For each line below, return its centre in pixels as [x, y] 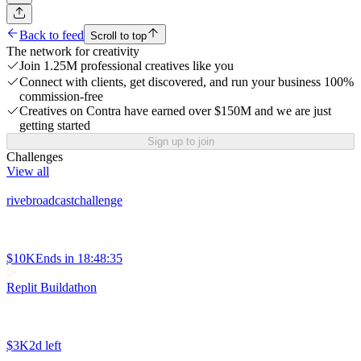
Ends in [55, 259]
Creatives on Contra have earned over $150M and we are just [175, 111]
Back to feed [52, 35]
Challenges [35, 157]
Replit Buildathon [52, 288]
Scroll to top [118, 36]
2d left [45, 346]
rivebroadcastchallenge [64, 201]
